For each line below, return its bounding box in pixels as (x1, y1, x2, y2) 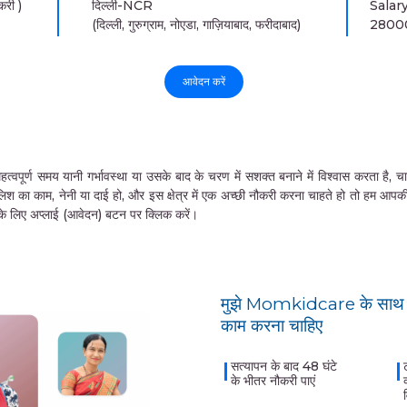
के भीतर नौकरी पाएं (230, 372, 315, 389)
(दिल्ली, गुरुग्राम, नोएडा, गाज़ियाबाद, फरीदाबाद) (92, 16, 301, 33)
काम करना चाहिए (221, 315, 323, 336)
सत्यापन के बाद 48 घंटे (230, 358, 337, 374)
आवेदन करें (182, 74, 225, 88)
